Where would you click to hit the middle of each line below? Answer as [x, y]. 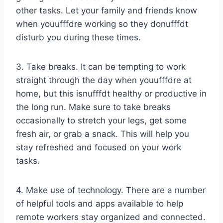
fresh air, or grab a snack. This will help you [103, 134]
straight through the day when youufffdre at [104, 80]
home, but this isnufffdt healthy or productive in [111, 94]
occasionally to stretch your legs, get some [101, 121]
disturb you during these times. [78, 38]
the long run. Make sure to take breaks [93, 107]
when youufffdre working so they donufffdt [102, 24]
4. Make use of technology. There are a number [111, 190]
